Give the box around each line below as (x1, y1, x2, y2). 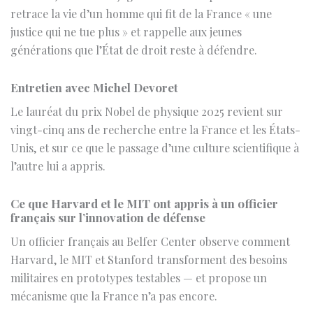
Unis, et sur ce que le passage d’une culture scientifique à (10, 89, 299, 104)
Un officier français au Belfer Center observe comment (10, 182, 290, 198)
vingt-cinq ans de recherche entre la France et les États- (10, 71, 300, 86)
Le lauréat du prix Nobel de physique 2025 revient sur (10, 52, 283, 68)
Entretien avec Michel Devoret (10, 28, 178, 44)
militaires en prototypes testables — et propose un (10, 219, 267, 234)
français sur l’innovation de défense (10, 158, 205, 174)
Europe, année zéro (10, 274, 117, 290)
